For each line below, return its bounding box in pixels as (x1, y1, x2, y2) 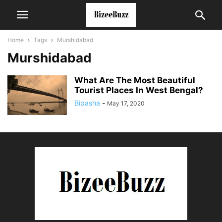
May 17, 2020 (107, 100, 145, 107)
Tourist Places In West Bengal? (74, 85, 203, 95)
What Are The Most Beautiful (74, 75, 195, 85)
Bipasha (74, 99, 100, 107)
